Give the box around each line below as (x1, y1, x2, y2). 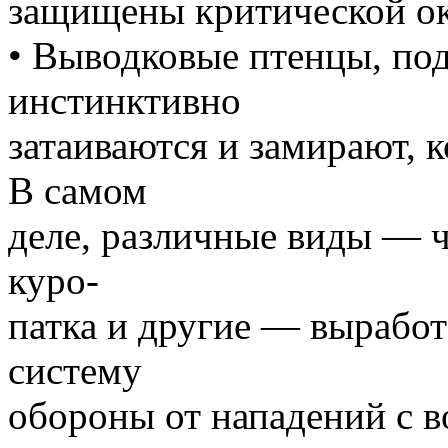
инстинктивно (8, 78, 241, 122)
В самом (8, 168, 147, 212)
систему (8, 348, 142, 392)
